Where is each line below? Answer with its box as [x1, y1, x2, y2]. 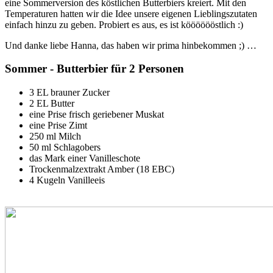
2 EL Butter [29, 98, 74, 109]
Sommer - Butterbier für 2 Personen [5, 62, 184, 76]
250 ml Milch [29, 131, 81, 142]
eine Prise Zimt [29, 120, 87, 131]
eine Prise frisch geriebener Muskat [29, 109, 164, 120]
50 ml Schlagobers [29, 142, 101, 153]
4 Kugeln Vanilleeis [29, 175, 105, 186]
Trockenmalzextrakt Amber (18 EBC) [29, 164, 174, 175]
